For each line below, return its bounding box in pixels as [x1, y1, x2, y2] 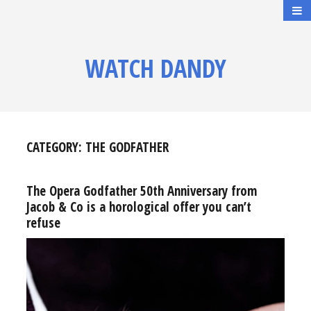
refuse [26, 214, 60, 232]
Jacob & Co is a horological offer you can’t [26, 198, 251, 216]
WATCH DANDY [85, 51, 226, 85]
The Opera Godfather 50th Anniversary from [26, 182, 257, 200]
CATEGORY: [26, 138, 85, 156]
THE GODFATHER [85, 138, 169, 156]
